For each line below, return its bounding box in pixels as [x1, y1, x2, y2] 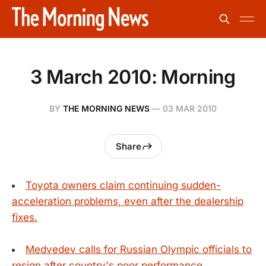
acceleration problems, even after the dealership [12, 195, 243, 207]
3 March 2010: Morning [30, 65, 236, 88]
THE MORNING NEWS [63, 103, 150, 113]
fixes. [12, 211, 37, 223]
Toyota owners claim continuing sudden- [26, 179, 221, 191]
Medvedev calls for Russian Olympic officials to [26, 243, 252, 256]
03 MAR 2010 [163, 103, 217, 113]
